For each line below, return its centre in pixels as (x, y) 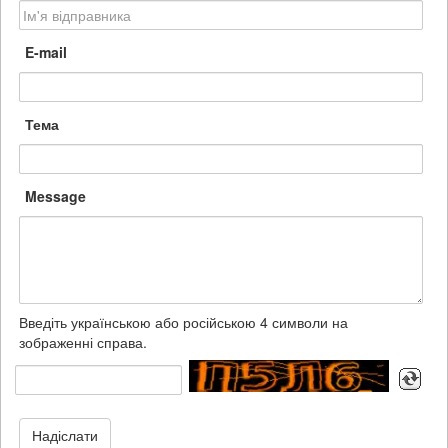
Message (55, 195)
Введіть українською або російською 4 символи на (184, 321)
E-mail (46, 51)
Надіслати (65, 434)
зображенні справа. (83, 341)
